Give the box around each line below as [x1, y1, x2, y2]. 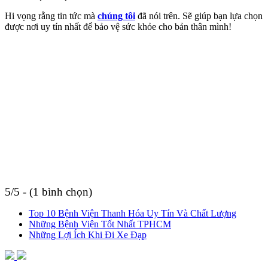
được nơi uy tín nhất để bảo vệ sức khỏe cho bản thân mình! [5, 21, 232, 32]
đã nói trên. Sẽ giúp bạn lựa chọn [138, 10, 263, 21]
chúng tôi [98, 10, 135, 21]
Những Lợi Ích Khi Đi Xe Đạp [29, 229, 147, 240]
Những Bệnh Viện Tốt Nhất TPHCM [29, 218, 171, 229]
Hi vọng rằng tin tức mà [5, 10, 98, 21]
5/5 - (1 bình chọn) [5, 185, 92, 198]
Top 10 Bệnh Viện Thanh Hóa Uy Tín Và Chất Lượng [29, 208, 236, 218]
